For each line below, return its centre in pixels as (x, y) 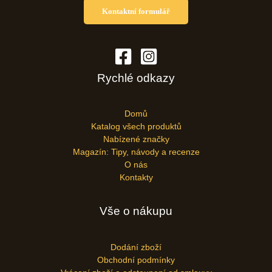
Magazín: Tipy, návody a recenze (136, 152)
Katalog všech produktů (136, 127)
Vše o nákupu (136, 211)
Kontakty (136, 178)
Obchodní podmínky (136, 260)
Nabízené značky (136, 140)
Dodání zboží (136, 247)
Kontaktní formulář (136, 11)
